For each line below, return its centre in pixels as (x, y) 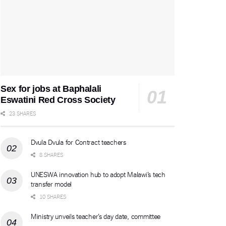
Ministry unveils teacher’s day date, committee (96, 216)
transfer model (51, 184)
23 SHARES (22, 113)
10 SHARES (52, 196)
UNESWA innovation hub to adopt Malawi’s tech (98, 174)
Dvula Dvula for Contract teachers (78, 142)
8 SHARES (50, 155)
